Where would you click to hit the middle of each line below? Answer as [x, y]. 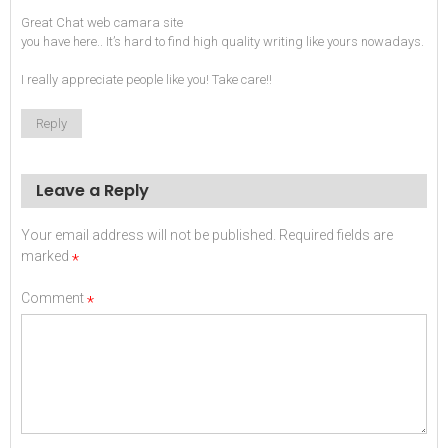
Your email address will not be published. [148, 234]
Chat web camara [108, 22]
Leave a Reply [92, 191]
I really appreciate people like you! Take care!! [146, 80]
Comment [54, 297]
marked [46, 255]
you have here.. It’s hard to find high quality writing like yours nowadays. [222, 41]
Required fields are [336, 234]
